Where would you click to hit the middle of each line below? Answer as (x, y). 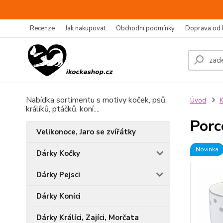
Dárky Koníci (58, 196)
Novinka (207, 149)
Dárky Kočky (58, 153)
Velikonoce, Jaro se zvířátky (86, 132)
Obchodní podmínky (145, 28)
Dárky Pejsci (58, 175)
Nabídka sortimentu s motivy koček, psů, (96, 100)
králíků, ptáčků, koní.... (63, 109)
